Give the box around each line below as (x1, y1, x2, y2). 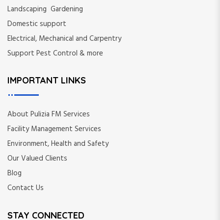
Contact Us (7, 182, 44, 194)
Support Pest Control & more (7, 47, 103, 59)
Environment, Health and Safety (7, 138, 109, 150)
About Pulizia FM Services (7, 109, 90, 121)
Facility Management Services (7, 123, 101, 136)
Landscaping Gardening (7, 3, 83, 15)
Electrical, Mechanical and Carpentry (7, 32, 121, 45)
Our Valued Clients (7, 153, 67, 165)
